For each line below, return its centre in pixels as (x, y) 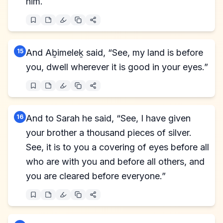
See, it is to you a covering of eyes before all (117, 147)
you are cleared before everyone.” (96, 176)
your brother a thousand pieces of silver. (109, 133)
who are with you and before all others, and (115, 162)
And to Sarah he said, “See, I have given (108, 118)
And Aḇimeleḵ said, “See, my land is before (114, 53)
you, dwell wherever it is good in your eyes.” (117, 67)
